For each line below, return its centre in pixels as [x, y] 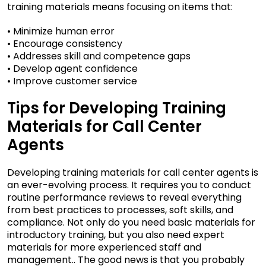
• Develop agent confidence [72, 69]
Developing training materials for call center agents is [133, 173]
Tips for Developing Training [117, 108]
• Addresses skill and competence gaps [99, 56]
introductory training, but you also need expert [116, 235]
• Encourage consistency [65, 44]
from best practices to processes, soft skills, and [120, 210]
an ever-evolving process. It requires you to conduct [129, 185]
